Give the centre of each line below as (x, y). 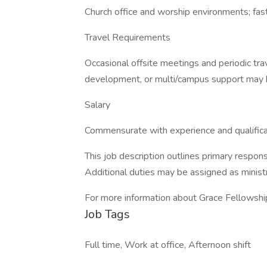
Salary (97, 105)
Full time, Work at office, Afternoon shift (168, 245)
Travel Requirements (128, 38)
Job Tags (107, 214)
